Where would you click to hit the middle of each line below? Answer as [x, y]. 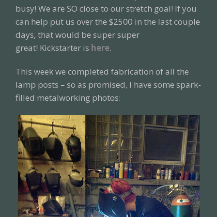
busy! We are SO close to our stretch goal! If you [106, 8]
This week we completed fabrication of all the [102, 71]
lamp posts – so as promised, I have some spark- [108, 85]
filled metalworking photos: [68, 98]
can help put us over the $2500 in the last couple [108, 22]
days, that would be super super [77, 35]
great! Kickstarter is [53, 48]
